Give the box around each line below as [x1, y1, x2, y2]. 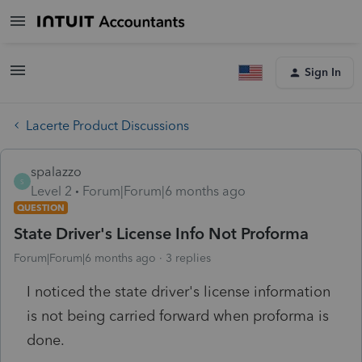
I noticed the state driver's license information [27, 282, 330, 301]
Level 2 [31, 183, 72, 199]
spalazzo [31, 163, 82, 179]
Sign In [305, 65, 341, 79]
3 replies [166, 250, 211, 265]
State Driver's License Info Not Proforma [14, 223, 309, 243]
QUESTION [17, 201, 65, 213]
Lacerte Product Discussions [26, 117, 189, 133]
